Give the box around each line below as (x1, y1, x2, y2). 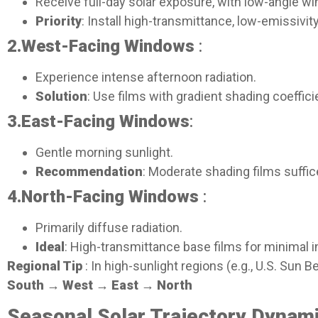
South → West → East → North (7, 277, 192, 292)
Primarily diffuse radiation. (35, 219, 182, 235)
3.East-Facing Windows (7, 111, 190, 131)
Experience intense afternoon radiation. (35, 69, 256, 84)
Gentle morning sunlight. (35, 144, 173, 160)
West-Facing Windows (21, 35, 194, 56)
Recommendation (35, 163, 143, 179)
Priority (35, 13, 82, 28)
